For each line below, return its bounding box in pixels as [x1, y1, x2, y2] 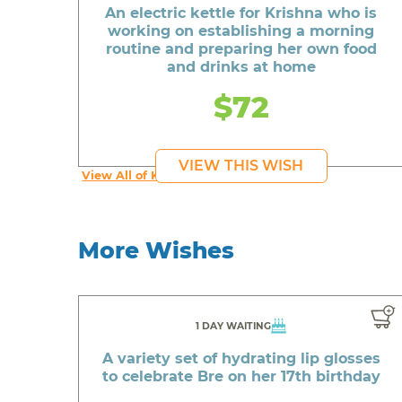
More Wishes [78, 236, 235, 264]
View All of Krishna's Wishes [82, 168, 256, 182]
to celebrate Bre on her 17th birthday [101, 368, 380, 386]
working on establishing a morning [108, 22, 375, 39]
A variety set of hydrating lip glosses [101, 350, 380, 368]
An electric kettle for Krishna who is [105, 4, 378, 22]
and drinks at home [166, 57, 316, 75]
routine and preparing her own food [105, 39, 377, 57]
